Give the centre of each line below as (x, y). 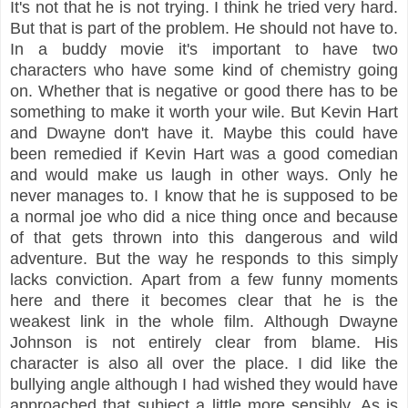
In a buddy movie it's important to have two (204, 49)
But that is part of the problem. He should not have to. (204, 28)
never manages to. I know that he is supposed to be (204, 195)
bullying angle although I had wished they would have (204, 384)
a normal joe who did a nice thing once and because (204, 216)
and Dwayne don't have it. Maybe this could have (204, 133)
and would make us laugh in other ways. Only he (204, 174)
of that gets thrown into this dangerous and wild (204, 237)
